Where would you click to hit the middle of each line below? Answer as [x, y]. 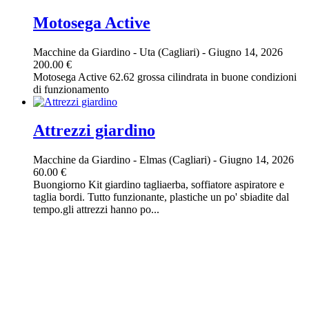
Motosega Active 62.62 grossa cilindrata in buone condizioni [165, 77]
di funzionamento [71, 89]
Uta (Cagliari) [171, 52]
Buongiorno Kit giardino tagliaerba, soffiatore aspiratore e [159, 185]
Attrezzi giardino [94, 131]
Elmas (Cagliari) [176, 160]
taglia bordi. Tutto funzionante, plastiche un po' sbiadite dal [161, 197]
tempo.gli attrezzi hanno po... [96, 210]
